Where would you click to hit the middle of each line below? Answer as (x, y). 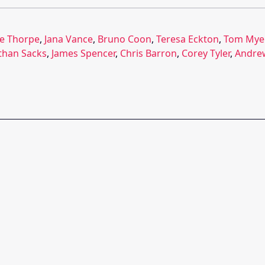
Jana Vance (69, 39)
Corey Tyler (206, 53)
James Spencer (83, 53)
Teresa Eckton (188, 39)
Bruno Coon (125, 39)
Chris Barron (148, 53)
